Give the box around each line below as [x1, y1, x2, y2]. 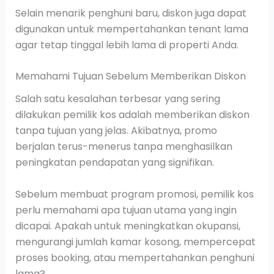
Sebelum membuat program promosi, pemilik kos [15, 187, 254, 201]
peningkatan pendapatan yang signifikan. [15, 155, 214, 170]
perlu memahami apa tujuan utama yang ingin [15, 202, 237, 217]
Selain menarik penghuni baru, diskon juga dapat [15, 6, 246, 20]
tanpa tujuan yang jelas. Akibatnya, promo [15, 124, 217, 138]
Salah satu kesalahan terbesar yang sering [15, 92, 220, 106]
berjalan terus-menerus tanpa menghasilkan [15, 139, 232, 154]
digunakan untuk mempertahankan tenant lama [15, 21, 248, 36]
